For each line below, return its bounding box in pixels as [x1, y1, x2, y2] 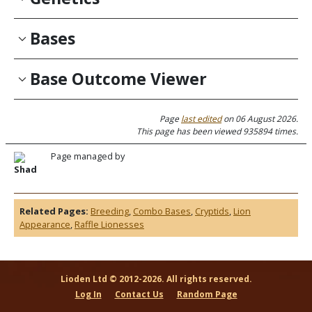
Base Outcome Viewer [30, 68, 208, 91]
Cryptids [195, 205, 229, 218]
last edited [181, 113, 221, 125]
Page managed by [51, 150, 125, 163]
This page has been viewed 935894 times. [136, 125, 298, 138]
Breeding [91, 205, 129, 218]
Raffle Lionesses [75, 218, 144, 231]
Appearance [19, 218, 70, 231]
